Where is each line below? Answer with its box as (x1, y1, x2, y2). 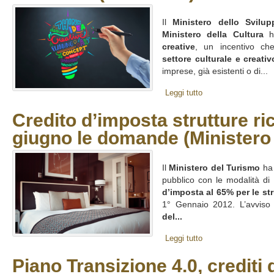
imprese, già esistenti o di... (162, 67, 268, 76)
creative (162, 42, 195, 51)
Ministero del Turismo (169, 163, 261, 172)
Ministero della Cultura (162, 30, 264, 39)
